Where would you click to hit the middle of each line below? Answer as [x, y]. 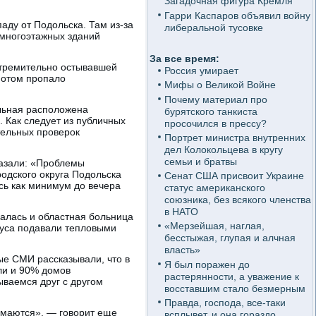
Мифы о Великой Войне [220, 85]
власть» [182, 250]
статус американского [214, 188]
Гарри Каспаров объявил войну [237, 15]
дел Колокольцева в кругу [223, 149]
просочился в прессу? [215, 123]
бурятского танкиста [211, 111]
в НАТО [181, 212]
